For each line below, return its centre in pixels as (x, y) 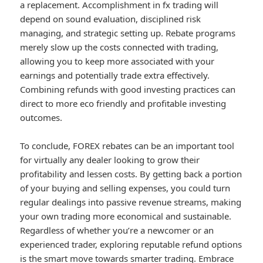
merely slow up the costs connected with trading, (119, 47)
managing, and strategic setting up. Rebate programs (128, 33)
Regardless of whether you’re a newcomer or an (117, 230)
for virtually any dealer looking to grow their (110, 160)
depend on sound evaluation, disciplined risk (111, 19)
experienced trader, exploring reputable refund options (131, 245)
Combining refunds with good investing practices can (128, 90)
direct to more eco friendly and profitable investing (123, 104)
